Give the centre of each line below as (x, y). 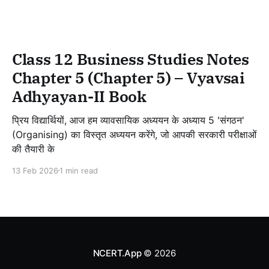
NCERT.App (117, 253)
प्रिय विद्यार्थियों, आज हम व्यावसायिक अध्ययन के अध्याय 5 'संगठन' (41, 120)
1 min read (79, 170)
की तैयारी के (33, 149)
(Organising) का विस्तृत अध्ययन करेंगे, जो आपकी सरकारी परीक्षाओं (134, 134)
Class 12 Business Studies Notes (131, 59)
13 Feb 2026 (35, 170)
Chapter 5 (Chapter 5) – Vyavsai (128, 77)
